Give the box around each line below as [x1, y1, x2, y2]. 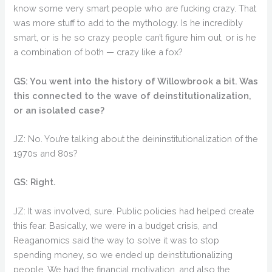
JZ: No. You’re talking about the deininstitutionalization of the [13, 133, 259, 144]
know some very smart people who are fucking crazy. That [13, 3, 257, 14]
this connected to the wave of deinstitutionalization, [13, 90, 252, 101]
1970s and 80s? [13, 148, 78, 158]
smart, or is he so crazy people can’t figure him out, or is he [13, 32, 257, 43]
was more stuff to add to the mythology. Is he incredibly [13, 18, 243, 29]
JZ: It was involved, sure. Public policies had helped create [13, 205, 255, 216]
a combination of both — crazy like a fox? [13, 47, 183, 58]
